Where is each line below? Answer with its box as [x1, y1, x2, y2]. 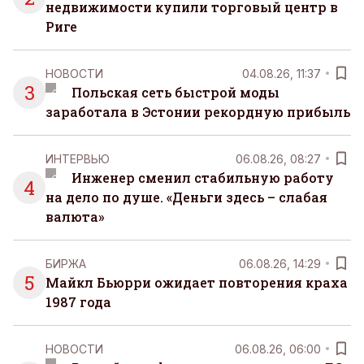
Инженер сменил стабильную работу [71, 169, 334, 187]
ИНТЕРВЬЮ [45, 151, 110, 166]
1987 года [45, 293, 111, 311]
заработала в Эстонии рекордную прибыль [45, 103, 350, 121]
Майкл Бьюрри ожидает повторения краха [45, 274, 348, 292]
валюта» [45, 208, 104, 226]
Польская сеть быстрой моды [71, 84, 279, 102]
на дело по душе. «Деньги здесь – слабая [45, 188, 327, 206]
